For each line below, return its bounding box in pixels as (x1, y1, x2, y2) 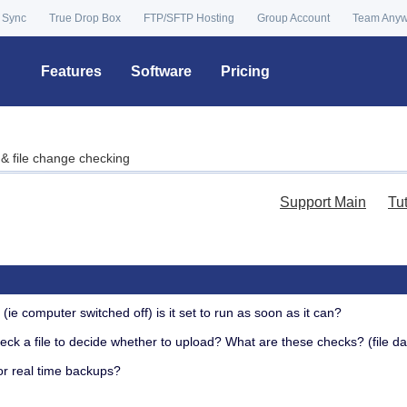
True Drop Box (49, 12, 121, 25)
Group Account (257, 12, 330, 25)
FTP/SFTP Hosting (144, 12, 234, 25)
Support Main (280, 194, 366, 210)
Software (131, 64, 192, 79)
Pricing (221, 64, 270, 79)
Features (41, 64, 102, 79)
